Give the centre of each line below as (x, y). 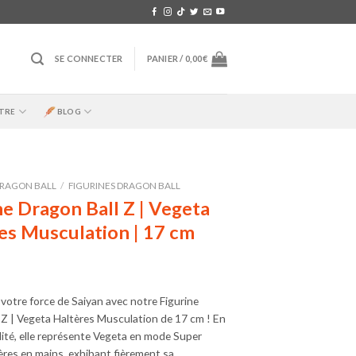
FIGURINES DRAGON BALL (124, 186)
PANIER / (166, 58)
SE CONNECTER (89, 58)
